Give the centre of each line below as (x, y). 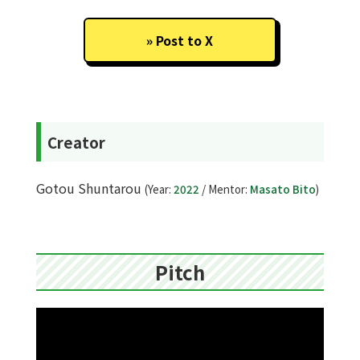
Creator (76, 141)
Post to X (185, 41)
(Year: (159, 189)
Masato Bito (282, 189)
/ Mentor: (224, 189)
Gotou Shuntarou (90, 188)
